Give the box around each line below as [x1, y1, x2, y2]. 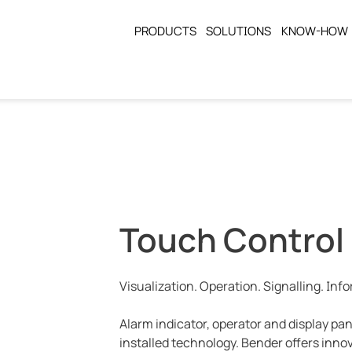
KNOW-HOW [281, 23, 349, 40]
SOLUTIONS [206, 23, 272, 40]
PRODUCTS [134, 23, 196, 40]
